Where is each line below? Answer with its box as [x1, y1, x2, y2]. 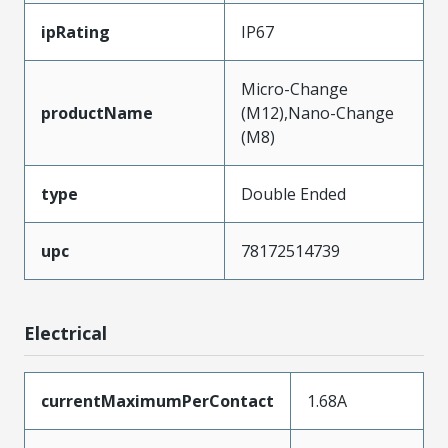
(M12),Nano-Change [241, 101, 394, 124]
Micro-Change [241, 77, 348, 100]
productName [41, 101, 153, 124]
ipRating [41, 20, 110, 43]
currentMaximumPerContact [41, 389, 274, 412]
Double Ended [241, 182, 346, 205]
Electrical [24, 320, 107, 345]
